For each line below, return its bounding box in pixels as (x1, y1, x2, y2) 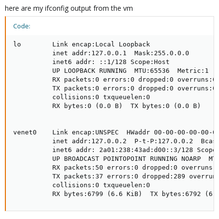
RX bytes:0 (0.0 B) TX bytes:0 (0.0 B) (13, 102, 201, 109)
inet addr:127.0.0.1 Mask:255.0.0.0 (13, 49, 189, 57)
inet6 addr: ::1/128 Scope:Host (13, 58, 170, 66)
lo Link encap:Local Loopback (13, 40, 150, 48)
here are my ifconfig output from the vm (5, 3, 133, 13)
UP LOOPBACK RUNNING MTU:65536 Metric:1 (13, 66, 209, 74)
